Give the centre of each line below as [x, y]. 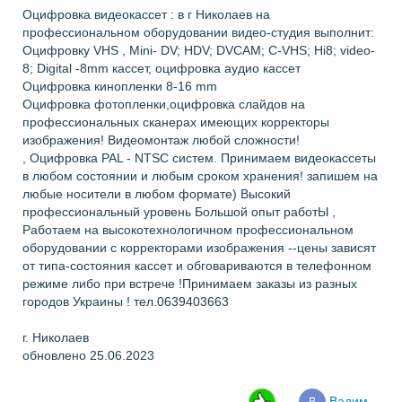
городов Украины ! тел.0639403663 [126, 301]
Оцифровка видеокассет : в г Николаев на [146, 14]
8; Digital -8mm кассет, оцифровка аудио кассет [162, 68]
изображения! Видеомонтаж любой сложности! [161, 140]
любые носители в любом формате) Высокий [157, 194]
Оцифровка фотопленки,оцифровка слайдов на [164, 104]
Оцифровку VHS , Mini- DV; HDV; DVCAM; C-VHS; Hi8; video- [199, 50]
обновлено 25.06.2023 [88, 355]
